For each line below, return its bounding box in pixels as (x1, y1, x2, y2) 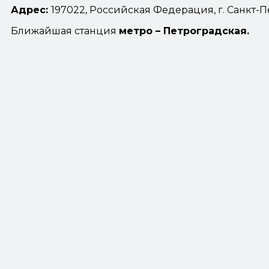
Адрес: (11, 4, 51, 16)
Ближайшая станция (11, 25, 119, 37)
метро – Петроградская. (119, 25, 249, 37)
